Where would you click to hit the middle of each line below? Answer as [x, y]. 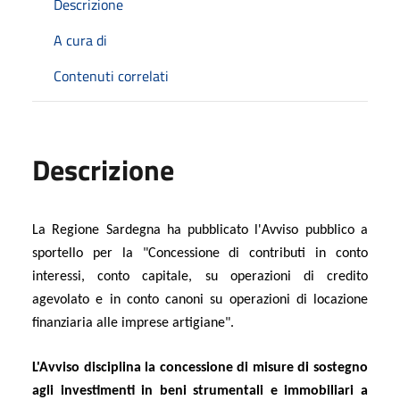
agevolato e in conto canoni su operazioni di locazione [200, 300]
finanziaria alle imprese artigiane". [133, 323]
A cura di [80, 40]
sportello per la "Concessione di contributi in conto [200, 253]
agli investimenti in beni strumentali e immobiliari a [200, 391]
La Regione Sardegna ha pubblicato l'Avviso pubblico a [200, 230]
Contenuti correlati [111, 75]
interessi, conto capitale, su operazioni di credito [200, 276]
